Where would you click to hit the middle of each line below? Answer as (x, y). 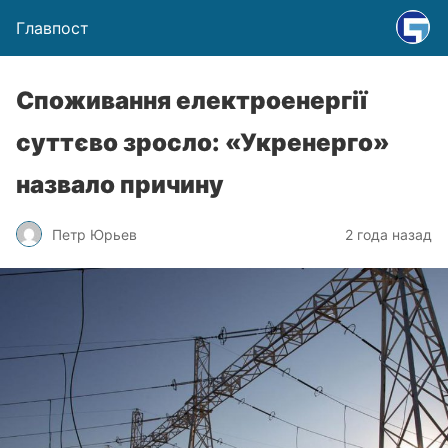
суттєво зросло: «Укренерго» (203, 142)
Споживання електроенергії (191, 100)
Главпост (52, 28)
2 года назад (388, 234)
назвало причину (120, 184)
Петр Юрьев (94, 234)
